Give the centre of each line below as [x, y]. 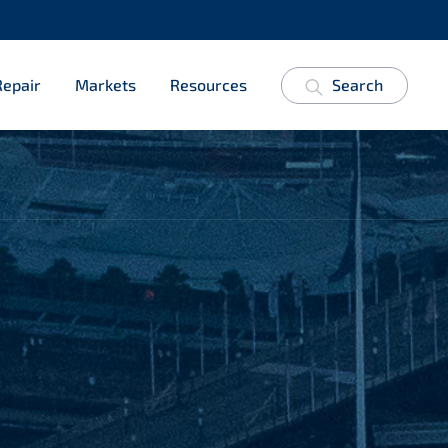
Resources [208, 84]
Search [357, 84]
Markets [105, 84]
